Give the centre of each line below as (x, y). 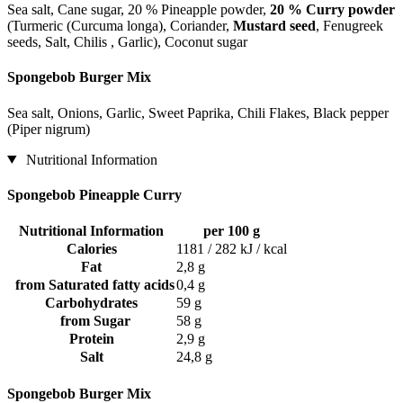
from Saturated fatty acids (91, 285)
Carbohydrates (91, 303)
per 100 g (232, 231)
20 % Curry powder (332, 10)
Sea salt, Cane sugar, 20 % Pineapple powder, (139, 10)
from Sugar (91, 321)
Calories (91, 249)
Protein (91, 339)
